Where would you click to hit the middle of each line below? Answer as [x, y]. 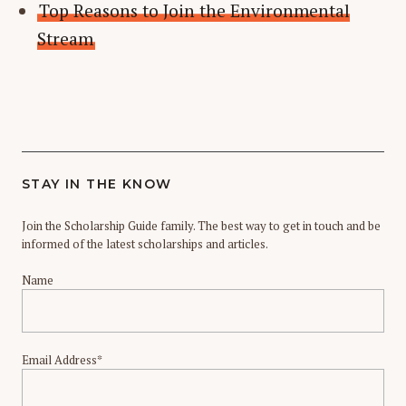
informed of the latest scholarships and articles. [145, 243]
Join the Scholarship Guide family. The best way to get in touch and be [201, 225]
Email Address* [62, 359]
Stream [65, 38]
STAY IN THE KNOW [97, 184]
